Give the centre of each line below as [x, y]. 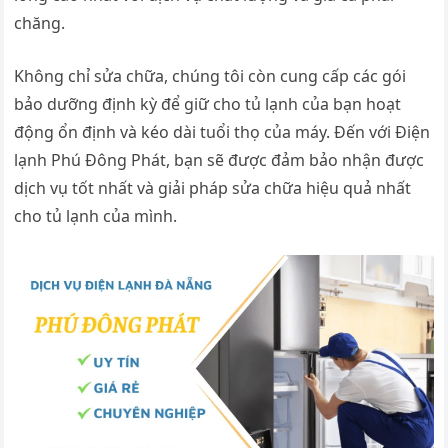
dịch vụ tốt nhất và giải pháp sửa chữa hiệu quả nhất [213, 188]
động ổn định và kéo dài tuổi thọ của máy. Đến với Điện [222, 132]
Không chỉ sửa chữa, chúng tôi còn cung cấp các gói [210, 76]
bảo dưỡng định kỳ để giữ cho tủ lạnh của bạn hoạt [208, 104]
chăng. [40, 23]
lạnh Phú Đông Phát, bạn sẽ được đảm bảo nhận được [219, 160]
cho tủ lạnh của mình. [96, 216]
